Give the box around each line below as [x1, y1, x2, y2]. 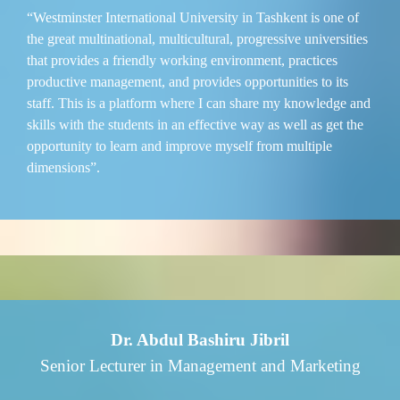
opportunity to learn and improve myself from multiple [27, 137, 332, 154]
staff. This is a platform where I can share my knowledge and [27, 95, 371, 111]
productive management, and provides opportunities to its [27, 73, 348, 89]
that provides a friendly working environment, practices [27, 52, 337, 68]
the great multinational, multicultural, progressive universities [27, 30, 368, 46]
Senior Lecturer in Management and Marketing [39, 355, 361, 375]
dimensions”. [27, 159, 100, 175]
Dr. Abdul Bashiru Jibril [111, 329, 289, 349]
